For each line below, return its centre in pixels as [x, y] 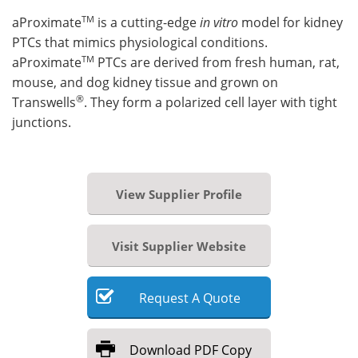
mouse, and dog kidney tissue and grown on [145, 83]
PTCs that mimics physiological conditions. [140, 43]
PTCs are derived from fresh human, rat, [217, 63]
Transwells [44, 103]
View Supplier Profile [179, 195]
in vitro [219, 22]
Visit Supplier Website [179, 247]
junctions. [42, 123]
